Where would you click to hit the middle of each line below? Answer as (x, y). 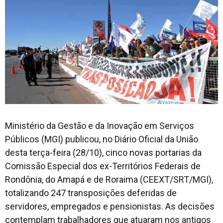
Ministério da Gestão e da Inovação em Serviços (100, 125)
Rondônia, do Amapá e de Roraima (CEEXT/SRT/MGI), (109, 179)
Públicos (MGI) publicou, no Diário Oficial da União (102, 139)
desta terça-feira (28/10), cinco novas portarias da (103, 152)
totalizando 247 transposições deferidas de (91, 193)
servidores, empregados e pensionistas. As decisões (110, 206)
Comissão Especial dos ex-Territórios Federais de (103, 166)
